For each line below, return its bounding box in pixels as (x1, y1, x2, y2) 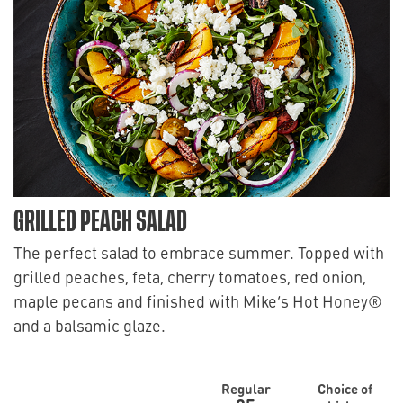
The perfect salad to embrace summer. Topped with (13, 241, 384, 264)
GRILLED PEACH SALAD (13, 208, 187, 237)
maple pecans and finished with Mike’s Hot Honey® (13, 290, 382, 312)
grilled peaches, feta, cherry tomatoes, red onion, (13, 265, 366, 288)
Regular (220, 379, 271, 398)
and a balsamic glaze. (13, 314, 166, 336)
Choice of (317, 379, 372, 398)
